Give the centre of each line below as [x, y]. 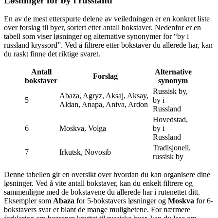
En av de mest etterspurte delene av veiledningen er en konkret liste [107, 19]
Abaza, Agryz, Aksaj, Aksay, [104, 96]
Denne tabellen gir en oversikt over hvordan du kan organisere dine [107, 175]
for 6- [204, 201]
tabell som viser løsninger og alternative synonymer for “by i [96, 36]
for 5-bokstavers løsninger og [121, 201]
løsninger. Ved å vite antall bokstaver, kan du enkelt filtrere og [98, 183]
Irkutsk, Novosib [85, 152]
